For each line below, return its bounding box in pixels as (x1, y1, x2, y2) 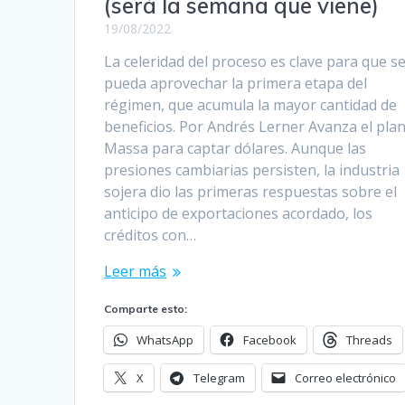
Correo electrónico (295, 369, 397, 386)
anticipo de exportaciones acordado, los (104, 202, 373, 223)
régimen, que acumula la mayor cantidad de (104, 94, 398, 115)
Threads (346, 331, 393, 348)
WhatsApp (137, 331, 194, 348)
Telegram (193, 369, 246, 386)
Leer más (104, 260, 167, 281)
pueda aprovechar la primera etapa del (104, 72, 368, 93)
